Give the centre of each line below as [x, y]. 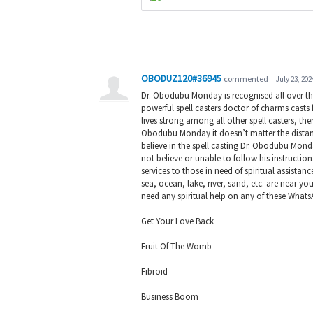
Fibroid [154, 272]
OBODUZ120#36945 [181, 78]
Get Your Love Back [177, 221]
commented [247, 78]
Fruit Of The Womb [176, 247]
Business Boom [170, 297]
